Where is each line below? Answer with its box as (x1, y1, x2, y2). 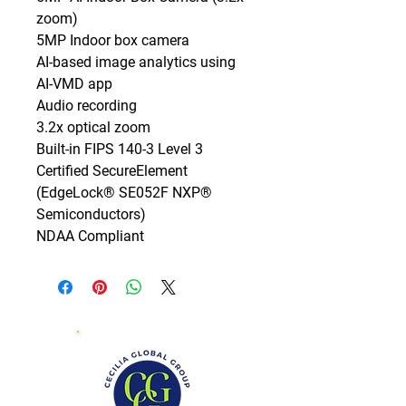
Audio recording (36, 96, 137, 114)
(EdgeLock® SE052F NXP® (36, 183, 212, 201)
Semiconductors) (36, 205, 146, 223)
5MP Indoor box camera (36, 31, 189, 49)
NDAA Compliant (36, 227, 144, 245)
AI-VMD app (36, 74, 112, 92)
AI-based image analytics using (36, 53, 236, 71)
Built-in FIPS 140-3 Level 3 (36, 140, 203, 158)
